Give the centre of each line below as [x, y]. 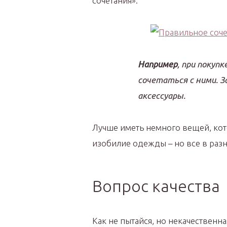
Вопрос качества [156, 186]
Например [158, 64]
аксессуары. [162, 96]
